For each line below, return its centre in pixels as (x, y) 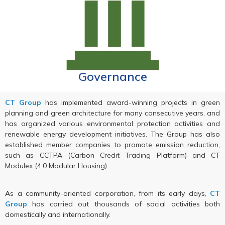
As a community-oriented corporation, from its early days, (107, 194)
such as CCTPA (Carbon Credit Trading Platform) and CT (113, 155)
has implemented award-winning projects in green (131, 102)
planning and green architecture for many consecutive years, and (113, 113)
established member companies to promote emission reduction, (113, 144)
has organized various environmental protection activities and (113, 123)
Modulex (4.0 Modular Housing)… (58, 165)
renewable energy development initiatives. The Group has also (113, 134)
